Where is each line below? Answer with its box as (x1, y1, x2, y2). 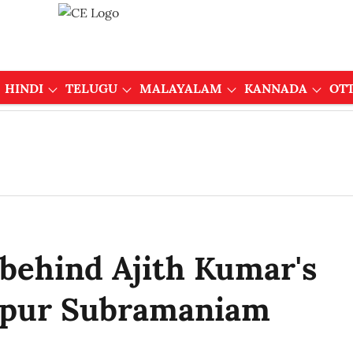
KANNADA (243, 80, 307, 96)
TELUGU (65, 80, 117, 96)
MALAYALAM (139, 80, 222, 96)
